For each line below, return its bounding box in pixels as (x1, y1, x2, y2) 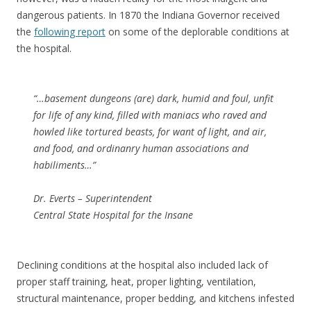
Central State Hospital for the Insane (33, 208, 193, 221)
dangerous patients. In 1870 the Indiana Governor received (17, 8, 280, 22)
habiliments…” (33, 158, 96, 171)
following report (34, 25, 106, 38)
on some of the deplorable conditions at (106, 25, 289, 38)
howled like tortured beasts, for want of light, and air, (33, 125, 267, 138)
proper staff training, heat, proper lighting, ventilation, (17, 275, 256, 288)
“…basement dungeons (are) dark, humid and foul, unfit (33, 92, 274, 105)
